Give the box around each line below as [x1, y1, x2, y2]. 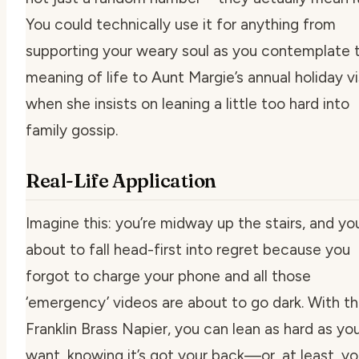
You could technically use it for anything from [26, 14, 336, 34]
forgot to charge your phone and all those [26, 266, 311, 285]
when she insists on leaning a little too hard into [26, 94, 349, 113]
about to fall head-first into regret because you [26, 240, 350, 259]
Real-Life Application [26, 168, 216, 192]
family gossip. [26, 120, 118, 139]
